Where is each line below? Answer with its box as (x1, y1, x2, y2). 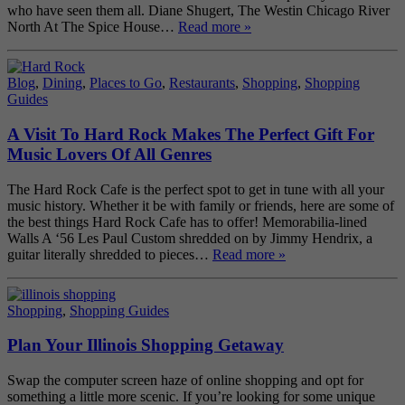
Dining (42, 75, 82, 91)
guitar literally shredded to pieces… (7, 246, 212, 262)
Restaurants (169, 75, 235, 91)
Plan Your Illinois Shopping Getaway (7, 335, 284, 355)
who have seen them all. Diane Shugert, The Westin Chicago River (7, 3, 390, 19)
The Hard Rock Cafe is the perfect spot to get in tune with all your (7, 181, 384, 197)
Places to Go (89, 75, 162, 91)
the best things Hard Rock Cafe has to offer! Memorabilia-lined (7, 213, 367, 230)
